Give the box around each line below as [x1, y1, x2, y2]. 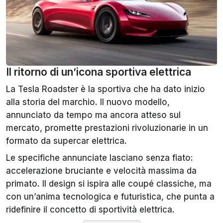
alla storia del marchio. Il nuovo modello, [6, 97, 170, 108]
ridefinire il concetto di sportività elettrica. [6, 205, 175, 215]
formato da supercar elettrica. [6, 136, 127, 146]
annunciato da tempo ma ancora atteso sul [6, 110, 181, 120]
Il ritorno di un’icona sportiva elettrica [6, 66, 191, 79]
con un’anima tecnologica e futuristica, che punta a [6, 192, 215, 202]
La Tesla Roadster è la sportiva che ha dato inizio [6, 84, 205, 95]
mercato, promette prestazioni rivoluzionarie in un [6, 123, 208, 133]
